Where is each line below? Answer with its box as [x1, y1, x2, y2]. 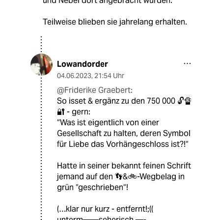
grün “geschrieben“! [57, 182, 128, 193]
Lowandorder [57, 59, 108, 70]
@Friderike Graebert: [57, 85, 133, 96]
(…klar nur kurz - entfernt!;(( [57, 204, 153, 215]
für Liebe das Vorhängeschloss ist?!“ [57, 139, 189, 150]
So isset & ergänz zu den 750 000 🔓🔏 [57, 96, 192, 107]
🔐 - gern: [57, 107, 90, 117]
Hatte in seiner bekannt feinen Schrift [57, 161, 191, 171]
